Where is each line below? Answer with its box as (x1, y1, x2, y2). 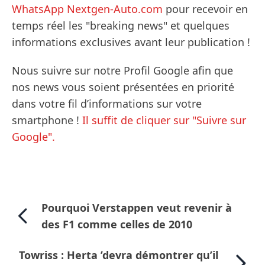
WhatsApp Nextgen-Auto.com (12, 2, 163, 17)
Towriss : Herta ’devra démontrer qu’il (19, 248, 218, 263)
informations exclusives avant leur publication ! (12, 35, 250, 50)
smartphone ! (12, 113, 82, 128)
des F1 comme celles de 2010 (41, 217, 193, 232)
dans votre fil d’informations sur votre (12, 96, 202, 111)
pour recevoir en (163, 2, 248, 17)
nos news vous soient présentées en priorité (12, 80, 234, 95)
